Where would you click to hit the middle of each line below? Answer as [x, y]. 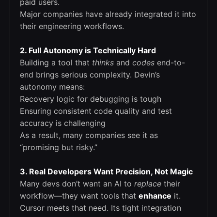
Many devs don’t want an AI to [77, 184]
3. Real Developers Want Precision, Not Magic [106, 172]
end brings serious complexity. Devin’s [90, 75]
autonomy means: [52, 87]
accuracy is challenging [63, 123]
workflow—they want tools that [79, 196]
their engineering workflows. [72, 26]
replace [148, 184]
